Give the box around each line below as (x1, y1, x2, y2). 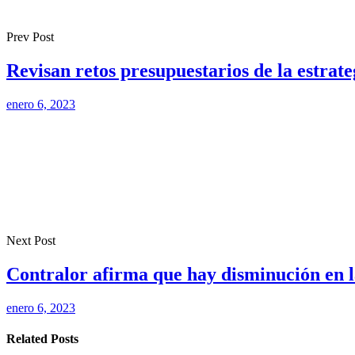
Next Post (6, 233, 55, 247)
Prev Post (6, 29, 54, 44)
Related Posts (6, 331, 78, 345)
